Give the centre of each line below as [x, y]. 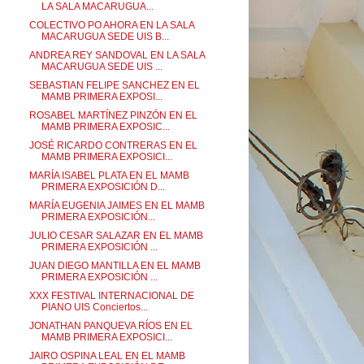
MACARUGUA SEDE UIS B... [105, 37]
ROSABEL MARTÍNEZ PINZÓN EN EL [113, 115]
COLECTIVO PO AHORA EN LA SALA [111, 25]
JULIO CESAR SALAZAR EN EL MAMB [116, 236]
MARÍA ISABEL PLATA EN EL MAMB [109, 175]
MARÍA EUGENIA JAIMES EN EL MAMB [117, 206]
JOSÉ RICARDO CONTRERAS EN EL [113, 145]
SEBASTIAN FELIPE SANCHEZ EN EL [114, 85]
